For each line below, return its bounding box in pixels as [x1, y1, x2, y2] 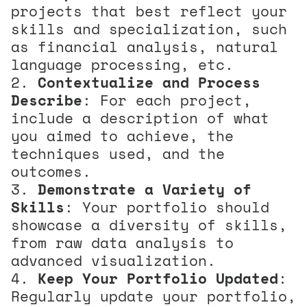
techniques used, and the [11, 142, 225, 164]
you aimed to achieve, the [11, 124, 234, 147]
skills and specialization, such [11, 17, 287, 40]
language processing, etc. [11, 53, 234, 75]
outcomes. [11, 160, 91, 182]
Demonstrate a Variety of [38, 177, 251, 200]
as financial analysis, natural [11, 35, 278, 58]
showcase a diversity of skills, [11, 213, 287, 236]
